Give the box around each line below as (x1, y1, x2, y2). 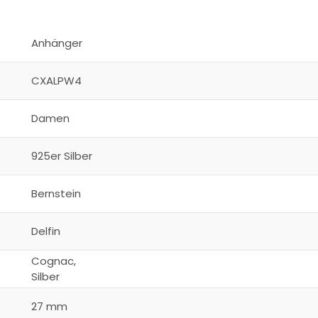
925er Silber (31, 148, 92, 164)
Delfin (31, 224, 60, 239)
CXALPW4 (31, 73, 82, 89)
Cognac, (31, 253, 76, 269)
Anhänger (31, 35, 82, 51)
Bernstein (31, 186, 81, 202)
